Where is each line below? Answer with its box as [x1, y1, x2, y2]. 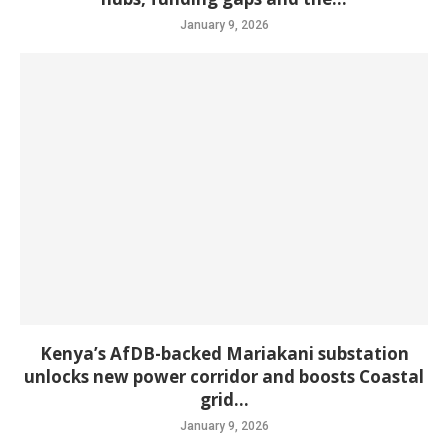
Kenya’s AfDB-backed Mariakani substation [39, 342, 409, 365]
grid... [199, 388, 249, 411]
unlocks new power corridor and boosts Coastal [24, 365, 424, 388]
